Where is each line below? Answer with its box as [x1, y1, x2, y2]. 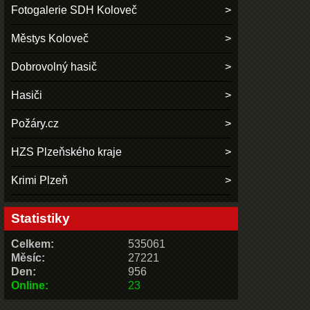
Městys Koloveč [11, 32, 89, 44]
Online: [11, 279, 49, 291]
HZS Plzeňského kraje [11, 145, 122, 158]
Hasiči [11, 89, 43, 101]
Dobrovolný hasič [11, 60, 98, 73]
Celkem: [11, 237, 55, 250]
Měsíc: [11, 251, 46, 264]
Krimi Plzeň [11, 174, 69, 186]
